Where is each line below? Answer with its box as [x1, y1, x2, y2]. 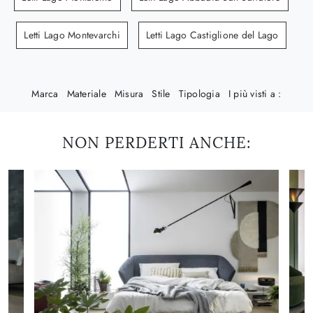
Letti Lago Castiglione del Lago [145, 27, 279, 42]
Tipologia [178, 86, 220, 101]
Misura [114, 86, 144, 101]
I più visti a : [228, 86, 282, 101]
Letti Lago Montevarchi [24, 27, 120, 42]
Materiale [66, 86, 106, 101]
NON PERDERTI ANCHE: [61, 133, 252, 152]
